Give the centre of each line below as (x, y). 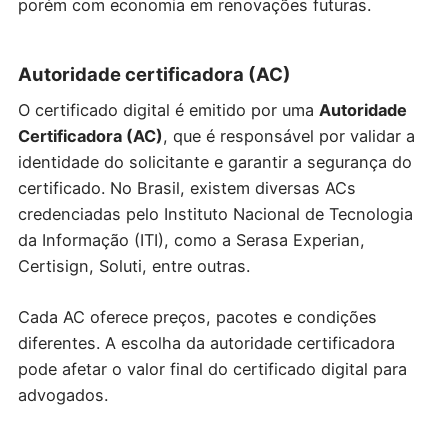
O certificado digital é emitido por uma (168, 110)
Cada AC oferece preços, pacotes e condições (197, 316)
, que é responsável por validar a (288, 136)
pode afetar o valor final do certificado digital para (212, 368)
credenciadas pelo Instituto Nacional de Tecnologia (215, 214)
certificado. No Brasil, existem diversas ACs (186, 188)
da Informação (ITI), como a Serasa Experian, (191, 240)
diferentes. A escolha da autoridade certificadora (206, 342)
